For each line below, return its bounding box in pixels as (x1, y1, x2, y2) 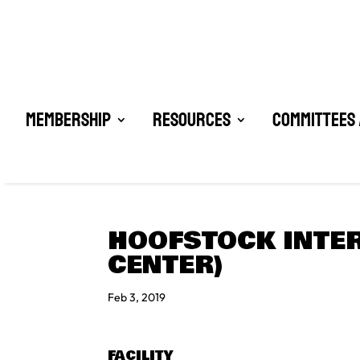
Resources (152, 108, 231, 133)
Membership (25, 108, 111, 133)
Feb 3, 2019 (108, 290, 166, 305)
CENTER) (108, 247, 224, 284)
